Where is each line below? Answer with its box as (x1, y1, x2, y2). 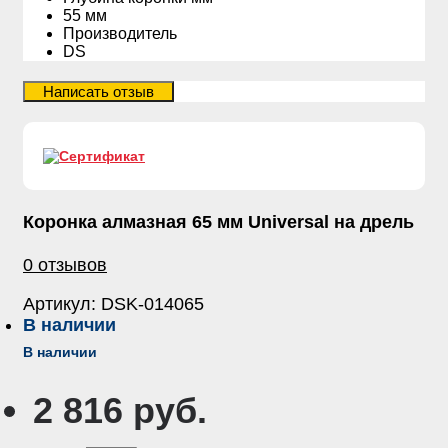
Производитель (63, 24, 177, 42)
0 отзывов (23, 254, 107, 275)
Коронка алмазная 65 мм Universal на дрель (23, 211, 414, 232)
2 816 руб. (33, 389, 207, 431)
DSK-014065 (101, 293, 204, 314)
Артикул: (23, 293, 101, 314)
